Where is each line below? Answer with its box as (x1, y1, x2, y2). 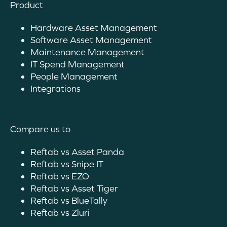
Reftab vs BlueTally (30, 195, 107, 206)
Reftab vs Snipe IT (30, 158, 103, 169)
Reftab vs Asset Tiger (30, 182, 118, 194)
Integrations (30, 83, 81, 94)
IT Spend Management (30, 58, 125, 69)
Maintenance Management (30, 46, 144, 57)
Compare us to (10, 124, 70, 135)
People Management (30, 70, 118, 82)
